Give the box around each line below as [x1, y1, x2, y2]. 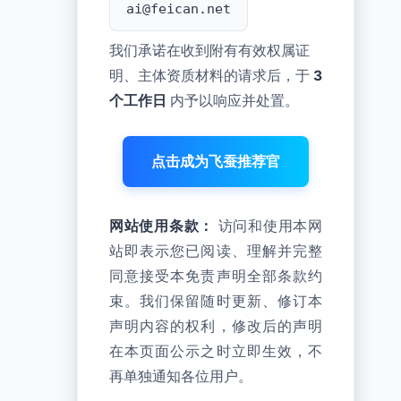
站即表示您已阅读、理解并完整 [109, 243, 322, 260]
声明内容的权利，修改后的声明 [109, 318, 322, 335]
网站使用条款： [109, 218, 214, 235]
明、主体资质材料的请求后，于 [109, 67, 313, 84]
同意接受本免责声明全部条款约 [109, 268, 322, 285]
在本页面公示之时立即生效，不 [109, 343, 322, 360]
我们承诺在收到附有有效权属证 [109, 42, 310, 59]
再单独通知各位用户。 [109, 368, 252, 385]
